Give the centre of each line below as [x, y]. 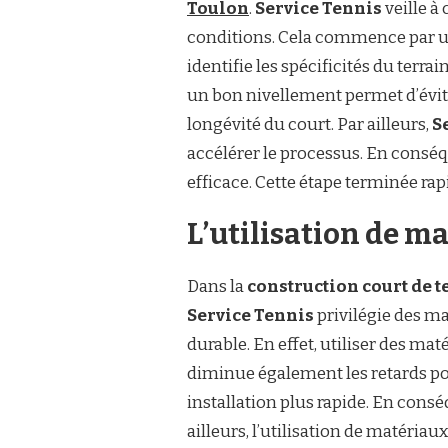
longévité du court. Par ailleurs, [309, 124]
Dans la [217, 286]
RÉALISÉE [150, 76]
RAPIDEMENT [161, 95]
